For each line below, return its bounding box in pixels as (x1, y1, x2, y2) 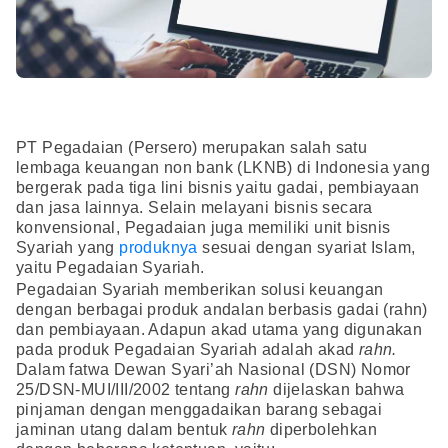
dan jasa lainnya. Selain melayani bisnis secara (16, 199, 373, 217)
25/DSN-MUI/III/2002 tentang (16, 381, 236, 399)
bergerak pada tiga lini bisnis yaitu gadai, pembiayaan (16, 179, 420, 197)
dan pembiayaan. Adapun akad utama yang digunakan (16, 321, 423, 339)
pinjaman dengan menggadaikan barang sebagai (16, 401, 383, 419)
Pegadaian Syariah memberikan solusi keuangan (16, 281, 384, 299)
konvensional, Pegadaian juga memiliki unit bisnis (16, 219, 391, 237)
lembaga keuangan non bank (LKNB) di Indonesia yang (16, 159, 430, 177)
